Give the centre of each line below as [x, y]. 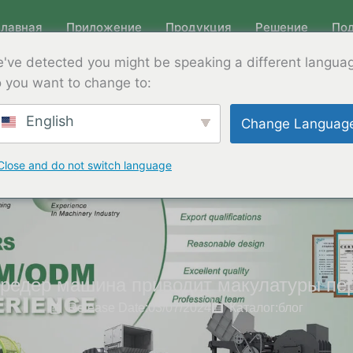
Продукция [199, 27]
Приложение [104, 27]
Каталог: [254, 307]
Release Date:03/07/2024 [139, 307]
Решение [282, 27]
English [48, 121]
